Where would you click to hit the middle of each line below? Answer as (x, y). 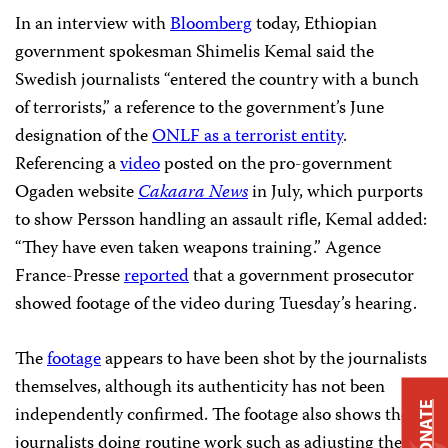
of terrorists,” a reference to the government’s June (199, 109)
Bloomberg (211, 25)
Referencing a (67, 165)
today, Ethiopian (314, 25)
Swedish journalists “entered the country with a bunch (217, 81)
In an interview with (92, 25)
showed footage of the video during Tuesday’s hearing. (216, 305)
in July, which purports (335, 193)
